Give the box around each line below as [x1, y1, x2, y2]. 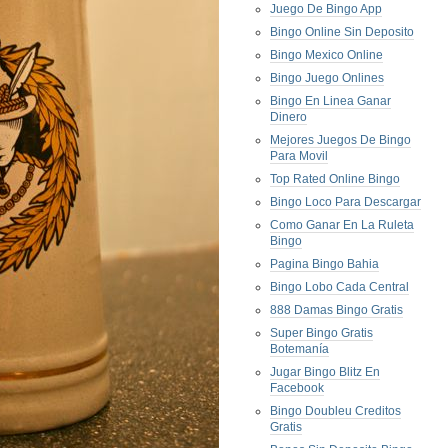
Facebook [270, 381, 324, 395]
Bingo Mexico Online [270, 48, 383, 62]
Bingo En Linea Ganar [270, 94, 391, 108]
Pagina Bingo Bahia [270, 257, 379, 271]
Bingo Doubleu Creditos [270, 404, 401, 418]
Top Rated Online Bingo [270, 172, 400, 186]
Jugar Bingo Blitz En [270, 365, 380, 379]
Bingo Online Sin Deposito [270, 25, 414, 39]
